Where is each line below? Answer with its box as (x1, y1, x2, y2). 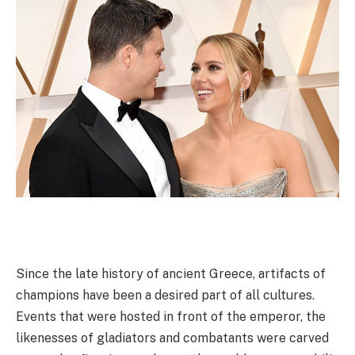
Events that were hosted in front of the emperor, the (16, 309, 326, 325)
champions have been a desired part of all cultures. (16, 288, 315, 303)
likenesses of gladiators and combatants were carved (16, 330, 329, 346)
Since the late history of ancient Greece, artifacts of (16, 266, 326, 282)
